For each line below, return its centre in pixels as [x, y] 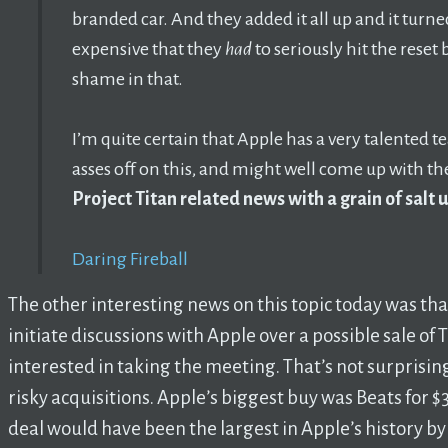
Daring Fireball [130, 258]
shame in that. [127, 78]
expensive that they [148, 48]
